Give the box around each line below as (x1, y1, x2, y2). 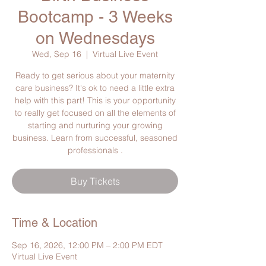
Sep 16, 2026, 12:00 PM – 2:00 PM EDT (12, 240, 163, 251)
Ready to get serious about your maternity (15, 70, 175, 81)
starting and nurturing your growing (27, 120, 163, 131)
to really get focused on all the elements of (14, 107, 176, 119)
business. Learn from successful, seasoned (12, 132, 178, 144)
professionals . (67, 145, 123, 156)
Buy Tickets (70, 175, 120, 188)
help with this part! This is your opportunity (14, 95, 176, 106)
